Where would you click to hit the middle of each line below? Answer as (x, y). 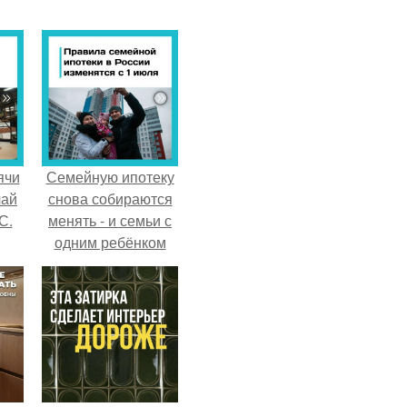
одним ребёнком (110, 243)
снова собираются (110, 199)
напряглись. (110, 264)
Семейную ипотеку (110, 177)
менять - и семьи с (110, 221)
